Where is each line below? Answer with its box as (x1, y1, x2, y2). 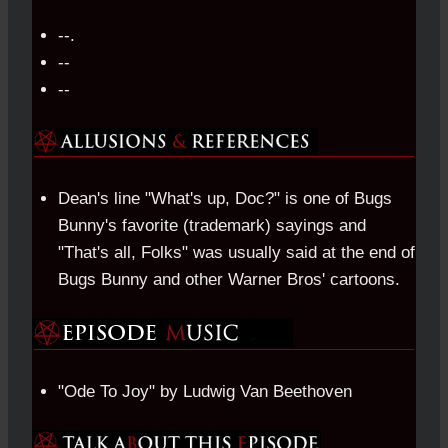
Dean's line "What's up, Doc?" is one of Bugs (57, 188, 392, 208)
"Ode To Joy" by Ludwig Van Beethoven (57, 381, 352, 401)
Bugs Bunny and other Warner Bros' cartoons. (57, 269, 400, 289)
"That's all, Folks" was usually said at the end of (57, 242, 415, 262)
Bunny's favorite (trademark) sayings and (57, 215, 366, 235)
